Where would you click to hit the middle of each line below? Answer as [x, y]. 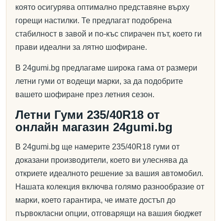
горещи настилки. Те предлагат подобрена [93, 20]
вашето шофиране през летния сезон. [85, 94]
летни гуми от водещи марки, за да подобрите [99, 81]
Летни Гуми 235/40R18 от [88, 115]
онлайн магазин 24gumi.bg [94, 127]
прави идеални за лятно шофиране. [81, 47]
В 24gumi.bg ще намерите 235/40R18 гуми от [97, 147]
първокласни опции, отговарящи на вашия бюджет [109, 213]
